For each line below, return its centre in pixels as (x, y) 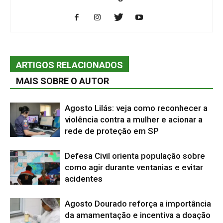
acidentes (84, 179)
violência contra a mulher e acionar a (134, 120)
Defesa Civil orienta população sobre (135, 156)
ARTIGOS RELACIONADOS (69, 65)
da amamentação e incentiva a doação (138, 215)
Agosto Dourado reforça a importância (138, 204)
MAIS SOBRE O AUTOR (62, 81)
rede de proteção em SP (112, 131)
